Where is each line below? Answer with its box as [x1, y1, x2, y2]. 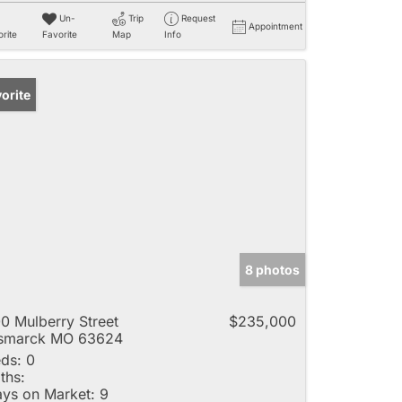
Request [180, 12, 215, 23]
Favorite [41, 28, 77, 39]
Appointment [249, 20, 302, 31]
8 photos [245, 261, 300, 277]
